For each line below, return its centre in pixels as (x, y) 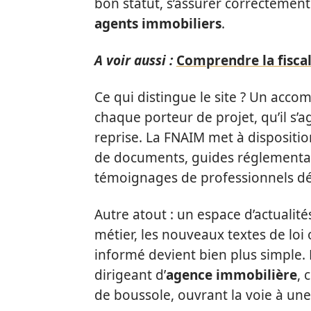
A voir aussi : (134, 60)
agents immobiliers (158, 24)
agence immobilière (232, 275)
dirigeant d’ (130, 275)
